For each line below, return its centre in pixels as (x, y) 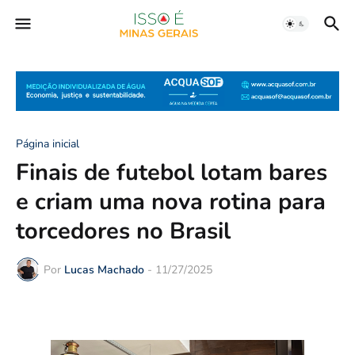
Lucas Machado (104, 269)
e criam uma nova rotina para (171, 202)
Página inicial (48, 144)
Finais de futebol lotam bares (172, 173)
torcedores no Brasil (123, 231)
